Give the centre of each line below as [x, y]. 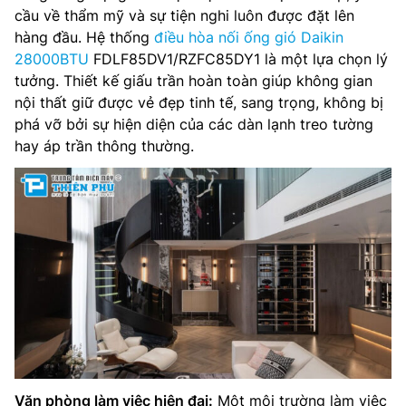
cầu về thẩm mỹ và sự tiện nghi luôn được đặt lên [184, 15]
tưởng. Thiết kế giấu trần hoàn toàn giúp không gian [193, 80]
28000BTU [52, 58]
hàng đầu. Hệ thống [84, 37]
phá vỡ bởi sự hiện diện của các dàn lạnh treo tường [194, 124]
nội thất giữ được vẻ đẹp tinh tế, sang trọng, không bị [199, 102]
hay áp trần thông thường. [104, 145]
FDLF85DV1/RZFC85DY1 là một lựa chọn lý [238, 58]
